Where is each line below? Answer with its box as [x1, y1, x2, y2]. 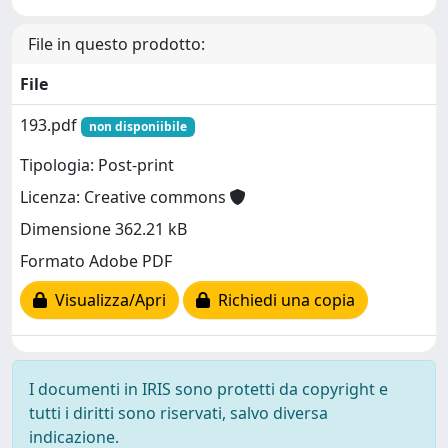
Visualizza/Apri [47, 289, 166, 312]
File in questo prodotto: [28, 33, 205, 55]
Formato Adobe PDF [20, 250, 172, 273]
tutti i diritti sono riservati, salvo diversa [29, 402, 328, 424]
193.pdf [20, 114, 81, 136]
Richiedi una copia [210, 289, 355, 312]
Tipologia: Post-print [20, 154, 174, 177]
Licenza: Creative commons [20, 186, 230, 209]
